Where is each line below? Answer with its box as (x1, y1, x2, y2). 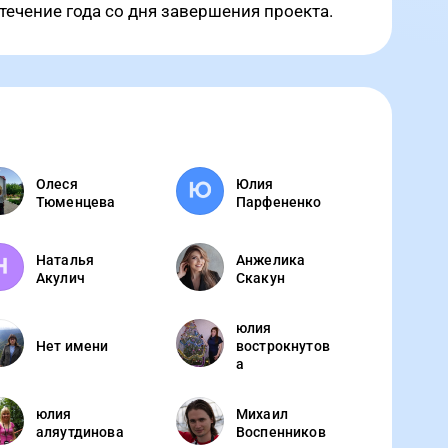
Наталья (36, 252, 95, 268)
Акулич (36, 270, 85, 286)
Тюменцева (36, 194, 116, 210)
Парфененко (236, 194, 322, 210)
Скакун (236, 270, 285, 286)
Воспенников (236, 424, 326, 440)
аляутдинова (36, 424, 124, 440)
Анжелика (236, 252, 306, 268)
